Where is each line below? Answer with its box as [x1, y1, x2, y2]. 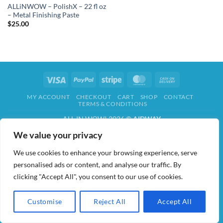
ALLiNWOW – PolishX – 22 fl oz [7, 2, 106, 10]
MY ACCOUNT [27, 93, 70, 101]
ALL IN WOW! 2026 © [62, 114, 133, 123]
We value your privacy [13, 129, 103, 140]
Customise [27, 197, 62, 206]
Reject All [94, 197, 126, 206]
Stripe [121, 74, 139, 83]
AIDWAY [132, 114, 161, 123]
